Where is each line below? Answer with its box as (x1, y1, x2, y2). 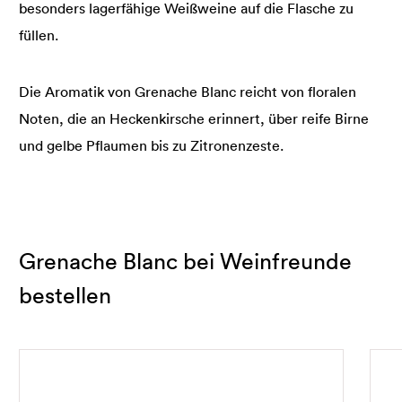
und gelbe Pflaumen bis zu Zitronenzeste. (19, 136, 284, 155)
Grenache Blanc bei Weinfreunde (19, 248, 352, 275)
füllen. (19, 26, 58, 45)
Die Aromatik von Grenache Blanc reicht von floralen (19, 83, 356, 101)
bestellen (19, 282, 111, 310)
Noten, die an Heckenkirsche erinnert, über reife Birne (19, 109, 369, 128)
